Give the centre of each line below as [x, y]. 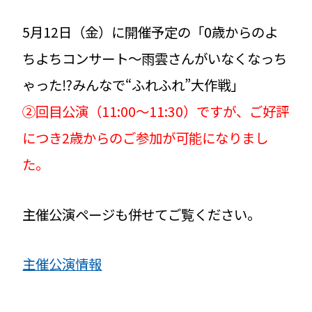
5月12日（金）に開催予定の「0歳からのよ [150, 31]
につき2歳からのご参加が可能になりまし [146, 137]
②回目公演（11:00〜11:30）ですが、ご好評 [156, 111]
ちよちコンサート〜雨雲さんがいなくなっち [155, 58]
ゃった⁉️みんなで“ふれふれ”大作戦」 [133, 84]
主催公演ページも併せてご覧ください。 [142, 214]
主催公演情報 [62, 264]
